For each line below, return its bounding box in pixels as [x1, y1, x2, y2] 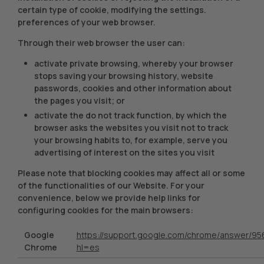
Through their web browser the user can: [18, 37, 185, 48]
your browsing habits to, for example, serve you [34, 134, 227, 146]
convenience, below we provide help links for [18, 192, 200, 203]
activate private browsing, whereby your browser [34, 58, 233, 69]
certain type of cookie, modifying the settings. [18, 4, 206, 15]
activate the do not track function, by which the [34, 109, 227, 121]
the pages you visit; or [34, 95, 125, 106]
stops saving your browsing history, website [34, 70, 213, 81]
